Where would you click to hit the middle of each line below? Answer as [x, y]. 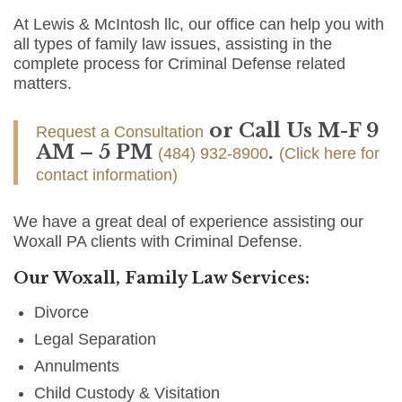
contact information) [107, 175]
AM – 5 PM [97, 153]
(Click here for [329, 154]
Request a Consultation [120, 132]
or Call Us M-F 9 [292, 131]
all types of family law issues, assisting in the [173, 44]
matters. [43, 84]
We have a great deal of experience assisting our [188, 222]
